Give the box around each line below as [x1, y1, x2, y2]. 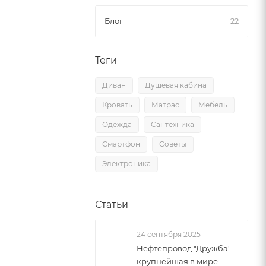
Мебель [198, 100, 227, 109]
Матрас [151, 100, 179, 109]
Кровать [102, 100, 132, 109]
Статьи [95, 199, 128, 210]
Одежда [102, 120, 132, 129]
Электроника [102, 159, 151, 168]
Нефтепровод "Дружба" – [137, 243, 237, 253]
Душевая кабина [145, 81, 207, 90]
